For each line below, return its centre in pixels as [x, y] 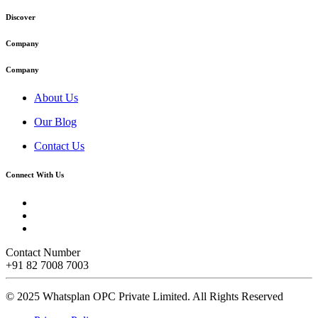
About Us [56, 97]
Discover [21, 17]
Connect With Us [35, 174]
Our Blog [55, 121]
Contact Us [59, 146]
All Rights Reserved [238, 296]
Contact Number [43, 252]
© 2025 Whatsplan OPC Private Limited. [99, 296]
